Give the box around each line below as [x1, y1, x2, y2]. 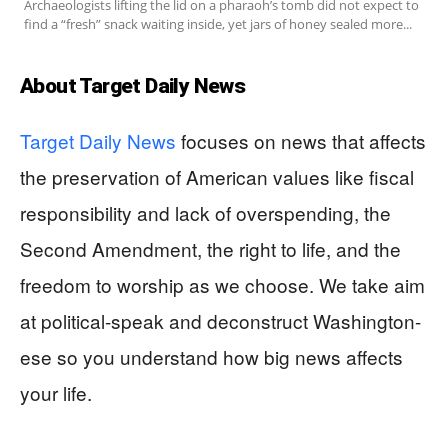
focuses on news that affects [176, 126, 426, 154]
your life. [20, 378, 92, 406]
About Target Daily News [20, 73, 246, 98]
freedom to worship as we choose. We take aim [20, 270, 425, 298]
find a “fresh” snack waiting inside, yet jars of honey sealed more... [24, 14, 413, 33]
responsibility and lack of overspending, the [20, 198, 391, 226]
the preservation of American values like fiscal [20, 162, 414, 190]
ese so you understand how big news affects [20, 342, 403, 370]
